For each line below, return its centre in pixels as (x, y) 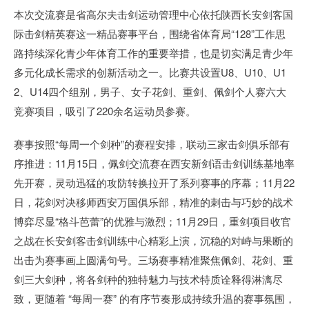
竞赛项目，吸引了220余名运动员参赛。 (105, 111)
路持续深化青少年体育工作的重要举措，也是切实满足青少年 (153, 53)
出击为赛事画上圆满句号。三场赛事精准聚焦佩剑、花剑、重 (153, 260)
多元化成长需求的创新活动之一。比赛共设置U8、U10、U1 (150, 72)
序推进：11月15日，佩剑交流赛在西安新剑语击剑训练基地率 (154, 163)
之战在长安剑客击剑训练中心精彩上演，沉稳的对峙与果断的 (153, 241)
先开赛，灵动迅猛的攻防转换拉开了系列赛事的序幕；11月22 (154, 183)
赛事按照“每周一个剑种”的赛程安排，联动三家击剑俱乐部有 (152, 144)
